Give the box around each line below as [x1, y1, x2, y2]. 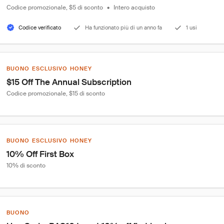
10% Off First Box [6, 148, 74, 159]
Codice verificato [18, 24, 61, 31]
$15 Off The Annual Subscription [6, 76, 131, 87]
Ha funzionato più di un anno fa [85, 24, 162, 31]
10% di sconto [6, 161, 45, 169]
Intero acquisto [113, 3, 155, 11]
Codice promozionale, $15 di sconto [6, 89, 105, 97]
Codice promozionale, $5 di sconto [6, 3, 103, 11]
